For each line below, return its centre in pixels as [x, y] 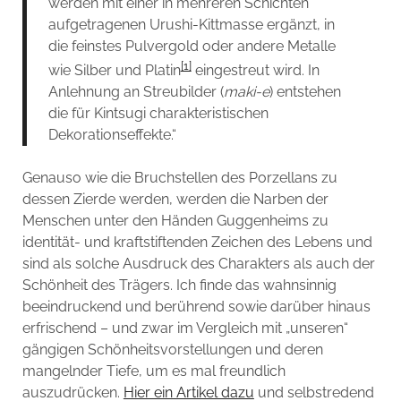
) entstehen [305, 92]
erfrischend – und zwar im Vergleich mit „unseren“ [185, 328]
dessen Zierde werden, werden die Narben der [175, 200]
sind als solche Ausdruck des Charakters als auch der [198, 264]
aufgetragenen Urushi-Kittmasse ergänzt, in [191, 24]
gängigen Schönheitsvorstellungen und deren [172, 350]
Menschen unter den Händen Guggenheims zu [175, 221]
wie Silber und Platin [114, 71]
